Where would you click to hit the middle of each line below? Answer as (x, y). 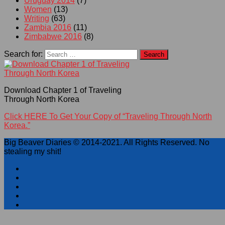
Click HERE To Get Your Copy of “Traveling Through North (108, 117)
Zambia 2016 (48, 28)
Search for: (23, 54)
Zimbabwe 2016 (53, 37)
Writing (37, 19)
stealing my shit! (33, 152)
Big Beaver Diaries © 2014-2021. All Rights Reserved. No (107, 143)
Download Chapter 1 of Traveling (63, 90)
